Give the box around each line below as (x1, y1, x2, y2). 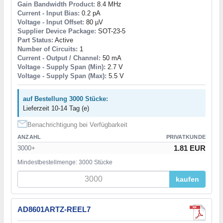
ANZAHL (17, 133, 41, 140)
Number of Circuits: (17, 45, 78, 53)
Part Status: (17, 36, 53, 44)
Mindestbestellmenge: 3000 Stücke (17, 158, 112, 166)
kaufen (176, 175, 199, 183)
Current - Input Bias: (17, 9, 80, 17)
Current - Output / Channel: (17, 54, 101, 62)
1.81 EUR (174, 143, 206, 152)
